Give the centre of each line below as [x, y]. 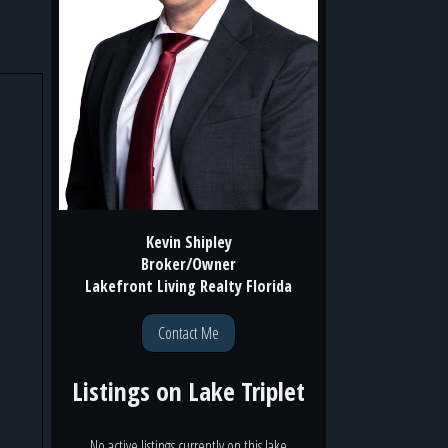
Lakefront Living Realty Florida [188, 285]
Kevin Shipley [188, 241]
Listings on [130, 391]
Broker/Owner [188, 263]
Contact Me [188, 332]
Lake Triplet [246, 391]
